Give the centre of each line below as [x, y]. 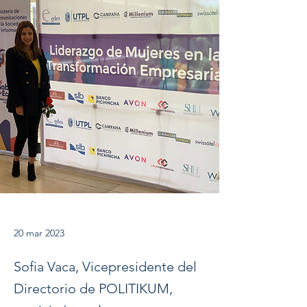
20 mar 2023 [39, 233]
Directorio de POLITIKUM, [93, 288]
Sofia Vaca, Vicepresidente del [105, 267]
